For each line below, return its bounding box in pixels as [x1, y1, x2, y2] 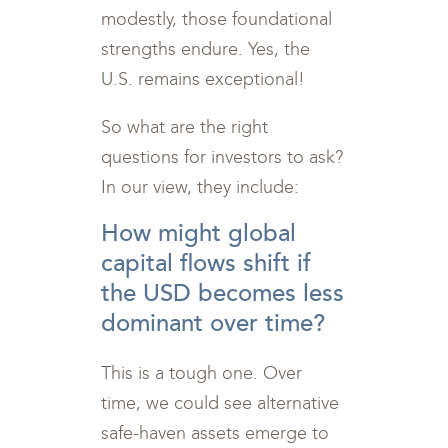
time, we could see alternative [101, 392, 340, 414]
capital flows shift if [101, 249, 312, 278]
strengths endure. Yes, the [101, 38, 311, 60]
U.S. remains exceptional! [101, 68, 306, 90]
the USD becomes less [101, 279, 345, 308]
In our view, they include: [101, 176, 300, 198]
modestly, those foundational [101, 8, 333, 30]
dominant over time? [101, 309, 326, 338]
